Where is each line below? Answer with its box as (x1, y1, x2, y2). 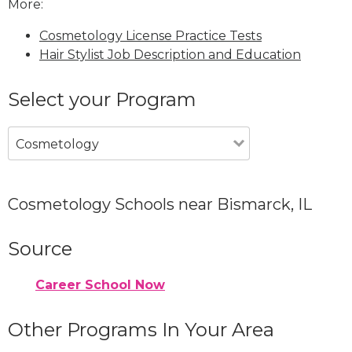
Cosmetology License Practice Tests (39, 27, 262, 43)
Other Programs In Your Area (8, 317, 274, 341)
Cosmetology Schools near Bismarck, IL (8, 194, 312, 214)
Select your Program (8, 87, 196, 111)
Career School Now (35, 277, 165, 292)
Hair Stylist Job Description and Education (39, 46, 301, 62)
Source (8, 236, 72, 260)
